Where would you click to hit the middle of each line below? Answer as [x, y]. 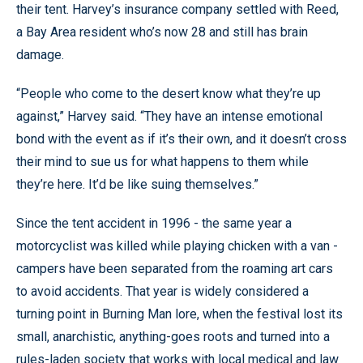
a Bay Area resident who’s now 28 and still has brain [162, 32]
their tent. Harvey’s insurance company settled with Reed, [177, 9]
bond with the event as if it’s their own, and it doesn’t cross [181, 139]
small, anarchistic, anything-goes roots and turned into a [173, 337]
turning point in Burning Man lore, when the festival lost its [179, 314]
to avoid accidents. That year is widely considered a [162, 291]
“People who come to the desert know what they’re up [169, 94]
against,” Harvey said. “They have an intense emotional [169, 116]
